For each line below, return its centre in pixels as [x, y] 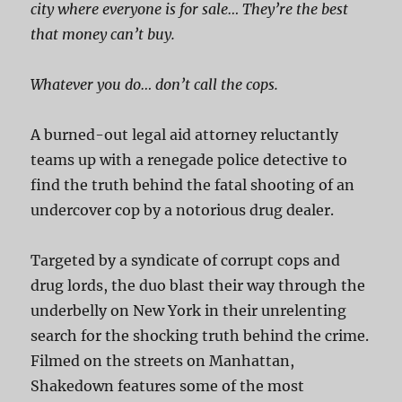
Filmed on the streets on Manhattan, [163, 360]
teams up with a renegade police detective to [189, 159]
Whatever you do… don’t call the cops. [155, 84]
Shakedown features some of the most [168, 385]
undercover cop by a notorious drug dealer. [183, 210]
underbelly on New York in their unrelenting [189, 310]
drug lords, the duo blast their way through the [198, 285]
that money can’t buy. [103, 34]
